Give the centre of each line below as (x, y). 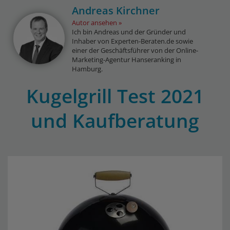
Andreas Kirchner (116, 11)
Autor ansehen (95, 23)
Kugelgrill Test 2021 (115, 96)
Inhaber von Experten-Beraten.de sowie (133, 41)
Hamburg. (88, 69)
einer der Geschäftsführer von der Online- (135, 50)
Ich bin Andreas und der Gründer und (129, 32)
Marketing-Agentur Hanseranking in (127, 60)
